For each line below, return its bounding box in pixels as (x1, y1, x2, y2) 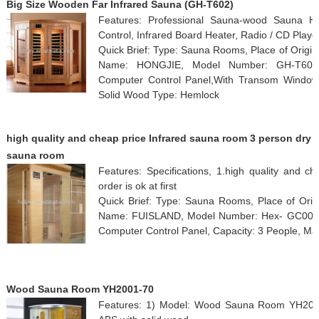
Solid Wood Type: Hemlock (98, 88, 219, 100)
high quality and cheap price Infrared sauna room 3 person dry (6, 132, 311, 144)
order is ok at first (98, 179, 177, 192)
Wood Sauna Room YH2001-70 (6, 283, 154, 295)
